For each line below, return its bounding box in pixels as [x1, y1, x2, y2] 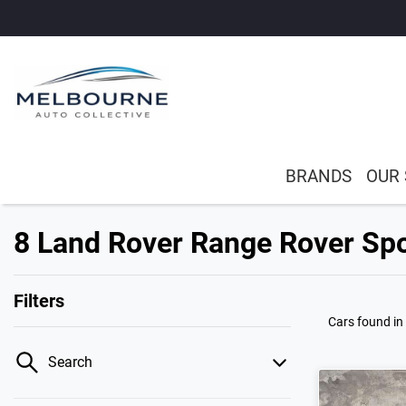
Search [48, 353, 92, 371]
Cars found [328, 314, 393, 329]
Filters [14, 290, 64, 312]
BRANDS [285, 166, 352, 187]
